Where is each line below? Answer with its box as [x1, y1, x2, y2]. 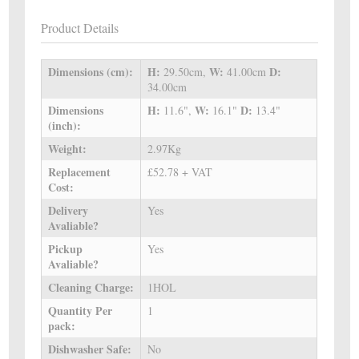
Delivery [48, 202, 89, 220]
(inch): [48, 117, 82, 135]
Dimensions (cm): [48, 63, 134, 81]
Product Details [41, 19, 119, 37]
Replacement [48, 163, 111, 181]
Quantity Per [48, 302, 113, 320]
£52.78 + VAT [147, 164, 213, 180]
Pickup [48, 240, 83, 258]
